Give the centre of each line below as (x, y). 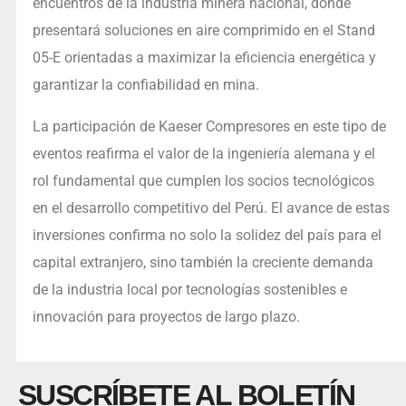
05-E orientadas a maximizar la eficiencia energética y (204, 58)
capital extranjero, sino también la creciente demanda (203, 263)
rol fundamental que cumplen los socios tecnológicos (203, 181)
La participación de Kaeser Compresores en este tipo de (209, 127)
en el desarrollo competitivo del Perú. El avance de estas (211, 208)
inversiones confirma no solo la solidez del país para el (207, 236)
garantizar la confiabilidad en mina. (147, 85)
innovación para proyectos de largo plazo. (166, 317)
